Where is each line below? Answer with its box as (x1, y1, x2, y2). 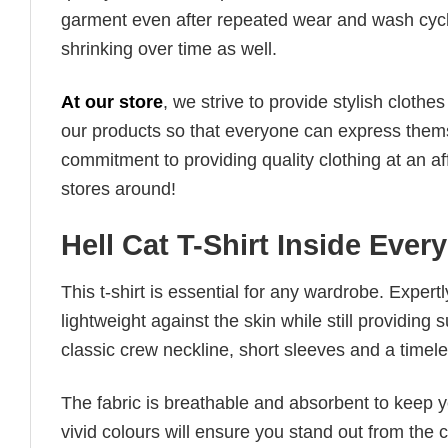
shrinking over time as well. (61, 39, 277, 60)
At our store (61, 91, 163, 112)
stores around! (61, 178, 176, 199)
